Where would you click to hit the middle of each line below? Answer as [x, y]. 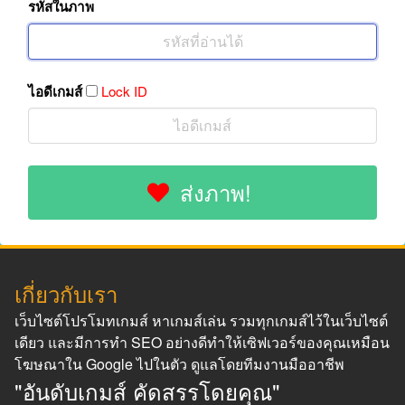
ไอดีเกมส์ [57, 91]
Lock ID [125, 90]
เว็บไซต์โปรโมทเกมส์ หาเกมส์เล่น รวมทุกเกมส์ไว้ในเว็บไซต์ [201, 321]
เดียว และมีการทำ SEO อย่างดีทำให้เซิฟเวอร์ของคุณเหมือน [202, 343]
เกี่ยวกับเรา [66, 294]
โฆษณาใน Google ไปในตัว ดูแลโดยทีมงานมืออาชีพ [179, 364]
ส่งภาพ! [216, 193]
